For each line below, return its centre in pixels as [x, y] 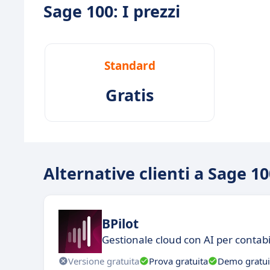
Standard [130, 66]
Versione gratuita [104, 261]
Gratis [130, 95]
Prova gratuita [178, 261]
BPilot [120, 223]
